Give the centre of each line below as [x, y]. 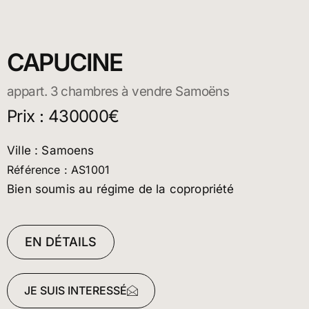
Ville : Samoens [51, 151]
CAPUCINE [64, 62]
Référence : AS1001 [59, 170]
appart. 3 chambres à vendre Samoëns [118, 92]
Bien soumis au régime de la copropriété [121, 189]
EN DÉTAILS [61, 242]
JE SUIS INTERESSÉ [76, 291]
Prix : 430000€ [63, 117]
